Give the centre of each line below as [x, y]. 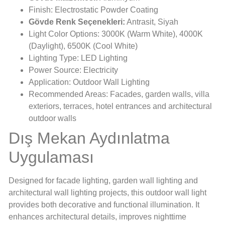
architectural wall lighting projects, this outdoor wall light [107, 192]
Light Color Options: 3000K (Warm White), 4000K [116, 34]
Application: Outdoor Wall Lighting [89, 82]
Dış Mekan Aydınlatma [89, 138]
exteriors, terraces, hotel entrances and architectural [120, 106]
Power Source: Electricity [73, 70]
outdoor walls [52, 118]
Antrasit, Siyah [152, 22]
